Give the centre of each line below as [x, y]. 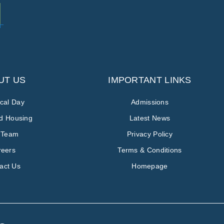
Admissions [150, 102]
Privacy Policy [150, 134]
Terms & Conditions [150, 150]
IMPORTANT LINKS [150, 80]
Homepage [150, 166]
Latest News [150, 118]
